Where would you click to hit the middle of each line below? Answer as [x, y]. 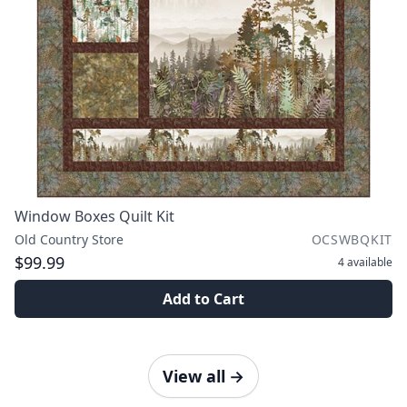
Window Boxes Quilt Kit [94, 216]
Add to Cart [203, 299]
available [370, 262]
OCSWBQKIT [352, 239]
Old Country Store [69, 239]
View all [194, 376]
